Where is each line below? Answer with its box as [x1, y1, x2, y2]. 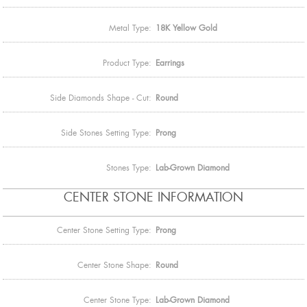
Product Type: [103, 57, 151, 69]
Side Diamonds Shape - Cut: [50, 92, 151, 103]
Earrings [156, 57, 184, 69]
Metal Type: [109, 22, 151, 34]
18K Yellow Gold [156, 22, 217, 34]
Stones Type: [106, 162, 151, 173]
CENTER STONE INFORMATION [64, 188, 243, 206]
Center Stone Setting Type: [57, 224, 151, 236]
